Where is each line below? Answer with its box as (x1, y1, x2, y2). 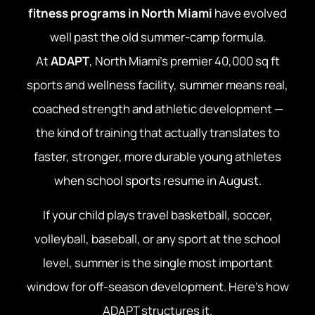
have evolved (212, 5, 287, 22)
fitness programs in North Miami (28, 5, 212, 22)
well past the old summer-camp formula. (49, 29, 266, 46)
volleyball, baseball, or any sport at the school (34, 230, 281, 247)
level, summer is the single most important (42, 254, 273, 271)
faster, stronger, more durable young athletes (34, 148, 281, 165)
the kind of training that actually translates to (35, 124, 280, 141)
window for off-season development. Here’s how (26, 278, 289, 295)
